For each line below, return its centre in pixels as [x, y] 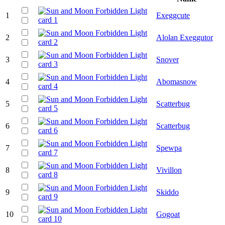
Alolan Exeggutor [185, 37]
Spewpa [169, 148]
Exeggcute [173, 15]
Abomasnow [177, 81]
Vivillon [169, 170]
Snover [167, 59]
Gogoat [168, 214]
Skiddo [167, 192]
